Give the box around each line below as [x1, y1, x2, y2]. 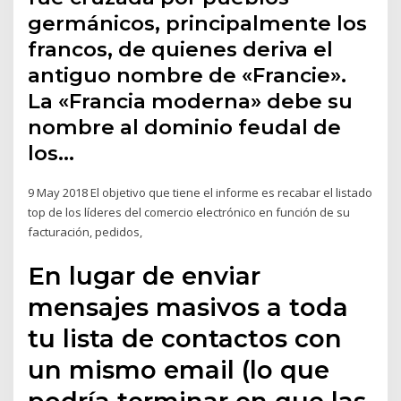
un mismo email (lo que [28, 354, 330, 385]
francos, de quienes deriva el [28, 37, 334, 63]
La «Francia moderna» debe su [28, 89, 354, 115]
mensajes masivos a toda [28, 291, 349, 322]
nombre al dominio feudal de [28, 115, 342, 141]
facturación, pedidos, [28, 224, 146, 241]
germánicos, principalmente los [28, 11, 368, 37]
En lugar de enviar [28, 260, 261, 291]
